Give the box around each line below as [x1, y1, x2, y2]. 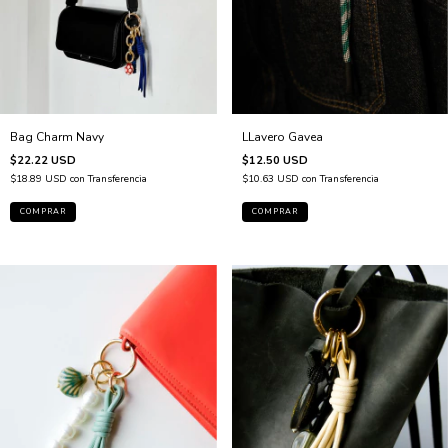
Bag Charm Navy [10, 129, 104, 146]
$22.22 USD [10, 153, 76, 169]
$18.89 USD [10, 172, 70, 187]
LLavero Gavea [241, 129, 323, 146]
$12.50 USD [241, 153, 308, 169]
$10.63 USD [241, 172, 302, 187]
